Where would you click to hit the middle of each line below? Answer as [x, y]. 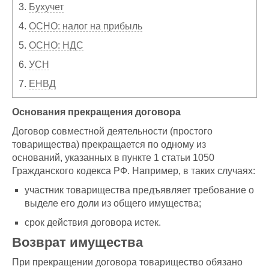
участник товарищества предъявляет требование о [139, 190]
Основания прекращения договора [96, 112]
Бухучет [46, 7]
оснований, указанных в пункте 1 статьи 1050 [113, 158]
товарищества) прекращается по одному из [109, 145]
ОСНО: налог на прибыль [86, 26]
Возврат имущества [77, 243]
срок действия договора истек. [93, 223]
